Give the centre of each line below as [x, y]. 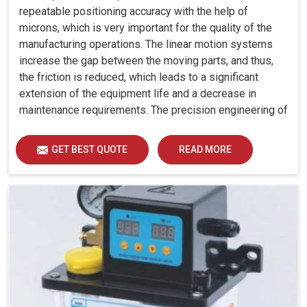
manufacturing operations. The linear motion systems [146, 45]
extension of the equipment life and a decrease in [138, 94]
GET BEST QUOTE [89, 150]
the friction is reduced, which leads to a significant [139, 77]
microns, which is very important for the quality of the [146, 28]
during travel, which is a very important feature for [137, 143]
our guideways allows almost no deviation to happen [145, 127]
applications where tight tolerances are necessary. [139, 160]
